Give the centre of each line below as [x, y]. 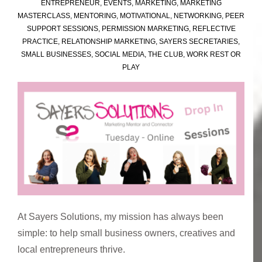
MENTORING [95, 15]
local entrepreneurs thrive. [71, 249]
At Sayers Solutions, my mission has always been [120, 216]
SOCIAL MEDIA [120, 54]
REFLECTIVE [214, 28]
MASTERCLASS [44, 15]
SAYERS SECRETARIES [199, 41]
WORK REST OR [214, 54]
